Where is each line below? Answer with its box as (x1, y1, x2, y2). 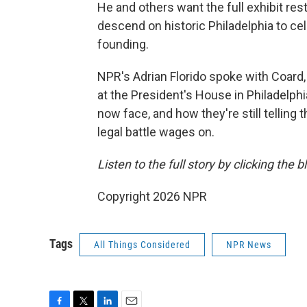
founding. (97, 37, 149, 51)
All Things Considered (94, 239, 191, 250)
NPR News (226, 239, 271, 250)
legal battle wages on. (97, 125, 214, 139)
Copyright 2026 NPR (97, 189, 207, 204)
